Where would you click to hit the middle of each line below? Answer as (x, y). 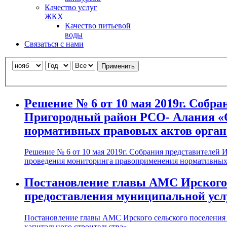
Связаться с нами (54, 44)
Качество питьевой (98, 26)
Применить (118, 66)
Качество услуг (71, 7)
